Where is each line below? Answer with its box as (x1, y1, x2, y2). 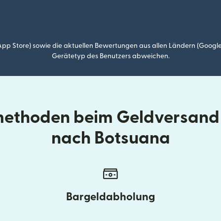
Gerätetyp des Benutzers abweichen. (51, 53, 170, 60)
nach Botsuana (51, 130, 170, 147)
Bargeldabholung (66, 191, 155, 202)
